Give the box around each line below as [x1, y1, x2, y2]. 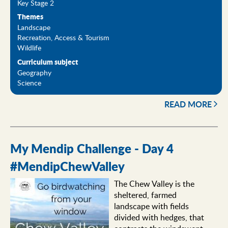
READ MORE [164, 98, 212, 110]
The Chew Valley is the [113, 178, 194, 190]
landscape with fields [113, 201, 189, 212]
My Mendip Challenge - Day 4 [10, 139, 174, 158]
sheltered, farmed [113, 189, 177, 201]
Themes [17, 11, 44, 22]
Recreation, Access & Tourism [17, 32, 110, 43]
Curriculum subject [17, 56, 78, 67]
